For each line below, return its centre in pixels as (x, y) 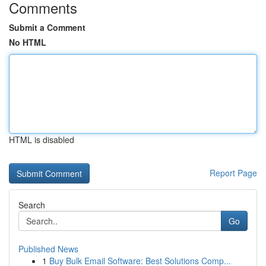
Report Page (233, 173)
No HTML (28, 42)
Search (32, 205)
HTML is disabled (42, 140)
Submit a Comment (47, 27)
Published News (48, 249)
